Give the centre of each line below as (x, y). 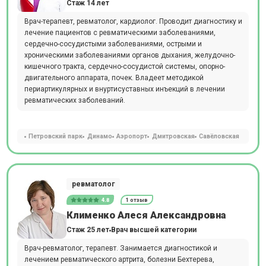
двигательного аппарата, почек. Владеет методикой (114, 78)
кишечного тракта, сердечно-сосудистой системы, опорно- (124, 67)
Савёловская (219, 136)
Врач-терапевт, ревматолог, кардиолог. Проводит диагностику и (133, 22)
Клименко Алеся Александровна (146, 215)
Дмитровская (173, 136)
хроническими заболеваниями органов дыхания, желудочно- (129, 56)
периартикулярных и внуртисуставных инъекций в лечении (124, 89)
